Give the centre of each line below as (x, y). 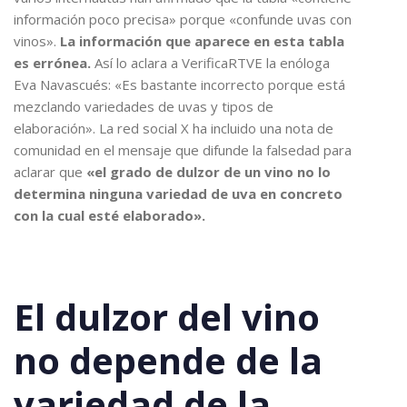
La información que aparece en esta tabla (202, 40)
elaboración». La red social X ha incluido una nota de (174, 128)
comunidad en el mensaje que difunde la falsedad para (183, 149)
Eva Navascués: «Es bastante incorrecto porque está (179, 84)
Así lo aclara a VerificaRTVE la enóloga (212, 62)
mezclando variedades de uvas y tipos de (144, 106)
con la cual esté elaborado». (111, 215)
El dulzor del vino (167, 317)
